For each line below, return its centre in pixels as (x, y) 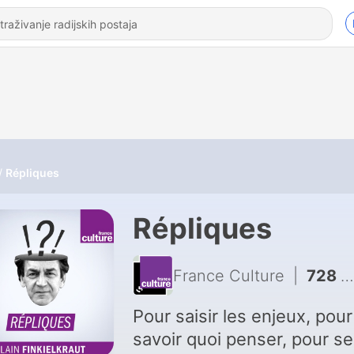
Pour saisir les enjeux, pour (242, 316)
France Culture (228, 275)
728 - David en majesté (323, 275)
